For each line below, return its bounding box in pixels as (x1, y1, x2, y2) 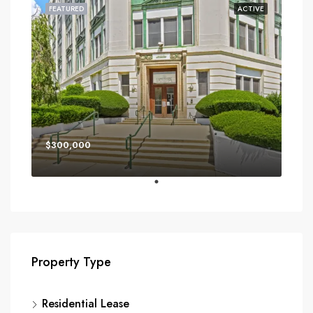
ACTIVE (238, 3, 264, 14)
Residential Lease (42, 295, 129, 312)
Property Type (31, 252, 111, 271)
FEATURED (49, 3, 84, 14)
